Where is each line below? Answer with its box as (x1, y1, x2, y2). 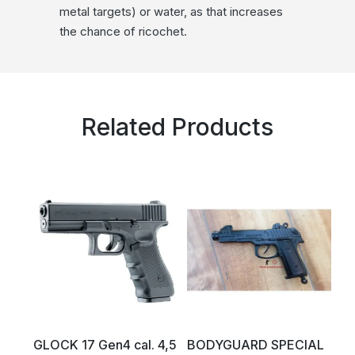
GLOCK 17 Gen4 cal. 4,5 (32, 337, 177, 353)
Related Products (82, 113, 273, 142)
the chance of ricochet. (59, 24, 187, 40)
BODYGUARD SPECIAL (186, 337, 324, 353)
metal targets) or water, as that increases (59, 4, 283, 20)
